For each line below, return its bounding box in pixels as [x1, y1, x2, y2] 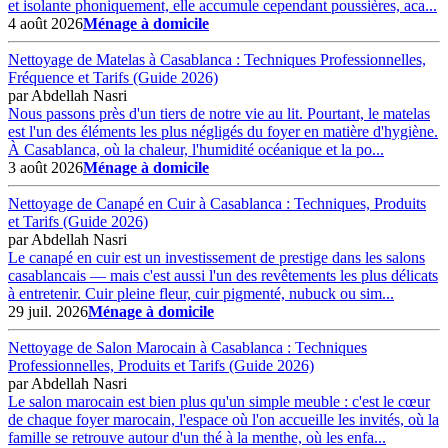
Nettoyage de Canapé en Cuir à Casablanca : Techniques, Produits [8, 194, 426, 212]
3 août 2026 [8, 158, 83, 176]
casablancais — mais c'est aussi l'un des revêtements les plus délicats [8, 266, 438, 284]
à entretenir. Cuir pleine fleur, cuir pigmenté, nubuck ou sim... [8, 284, 394, 302]
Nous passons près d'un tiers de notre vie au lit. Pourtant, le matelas [8, 104, 430, 122]
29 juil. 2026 [8, 302, 88, 320]
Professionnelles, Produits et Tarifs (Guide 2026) [8, 356, 314, 374]
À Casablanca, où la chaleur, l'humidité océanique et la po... [8, 140, 384, 158]
